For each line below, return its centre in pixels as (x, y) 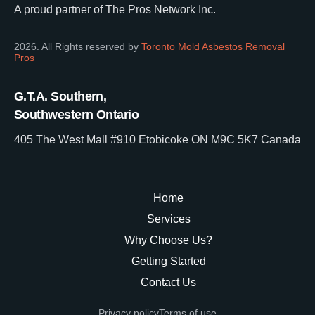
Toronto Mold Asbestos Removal (213, 46)
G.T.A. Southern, (60, 96)
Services (168, 219)
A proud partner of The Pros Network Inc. (115, 9)
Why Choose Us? (169, 240)
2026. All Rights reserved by (78, 46)
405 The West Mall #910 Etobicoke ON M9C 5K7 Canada (157, 139)
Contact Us (169, 282)
